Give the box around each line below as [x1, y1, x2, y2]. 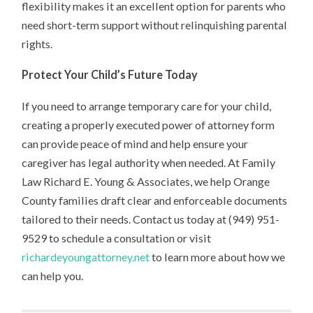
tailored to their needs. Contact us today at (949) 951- [22, 212, 280, 226]
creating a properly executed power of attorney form [22, 118, 275, 132]
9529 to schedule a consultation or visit [22, 231, 212, 245]
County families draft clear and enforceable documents [22, 194, 288, 208]
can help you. [22, 269, 84, 283]
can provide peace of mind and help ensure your [22, 137, 249, 151]
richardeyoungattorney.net [22, 250, 150, 264]
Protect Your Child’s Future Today [22, 68, 198, 82]
